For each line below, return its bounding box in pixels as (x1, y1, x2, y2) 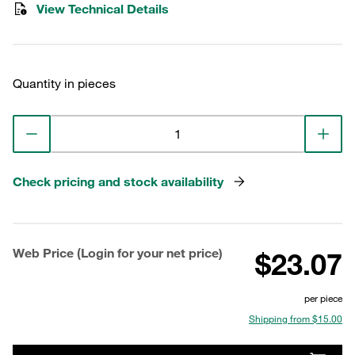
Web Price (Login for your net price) (13, 245, 223, 261)
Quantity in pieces (13, 75, 116, 91)
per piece (304, 292, 342, 304)
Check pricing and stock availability (13, 174, 223, 189)
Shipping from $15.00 (249, 312, 342, 325)
